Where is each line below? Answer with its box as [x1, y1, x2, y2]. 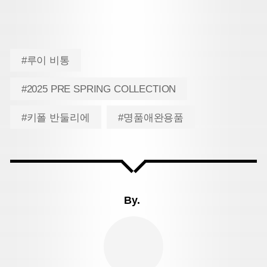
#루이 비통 [21, 55, 70, 67]
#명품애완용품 [118, 111, 184, 123]
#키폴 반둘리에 [21, 111, 90, 123]
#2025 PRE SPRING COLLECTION [21, 83, 176, 95]
